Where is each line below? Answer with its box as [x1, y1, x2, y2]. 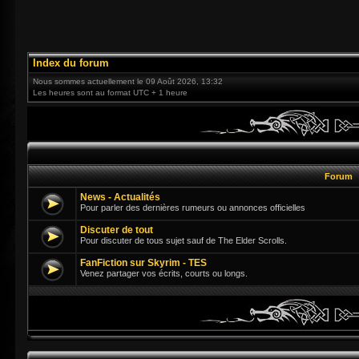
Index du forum [33, 57, 109, 69]
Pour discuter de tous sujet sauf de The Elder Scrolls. [80, 236, 287, 245]
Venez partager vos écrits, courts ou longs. [80, 268, 248, 278]
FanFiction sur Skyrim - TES [80, 257, 207, 268]
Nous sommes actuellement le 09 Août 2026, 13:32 [33, 77, 223, 86]
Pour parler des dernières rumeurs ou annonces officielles [80, 203, 305, 212]
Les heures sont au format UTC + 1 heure [33, 88, 188, 97]
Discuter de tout [80, 224, 153, 236]
